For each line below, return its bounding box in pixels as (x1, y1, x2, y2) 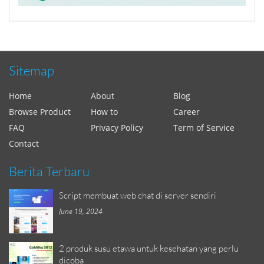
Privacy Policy (91, 122, 144, 134)
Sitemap (9, 62, 54, 79)
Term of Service (173, 122, 235, 134)
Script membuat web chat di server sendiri (59, 190, 216, 201)
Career (173, 106, 200, 118)
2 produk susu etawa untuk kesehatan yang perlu (59, 243, 239, 254)
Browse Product (9, 106, 71, 118)
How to (91, 106, 118, 118)
